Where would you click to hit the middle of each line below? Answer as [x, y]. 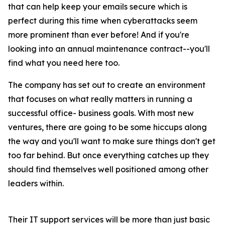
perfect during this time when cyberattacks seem [103, 21]
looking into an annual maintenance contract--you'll [109, 49]
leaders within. [36, 184]
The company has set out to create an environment [107, 85]
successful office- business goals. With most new [101, 113]
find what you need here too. [64, 63]
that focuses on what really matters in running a [100, 99]
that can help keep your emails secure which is [98, 7]
